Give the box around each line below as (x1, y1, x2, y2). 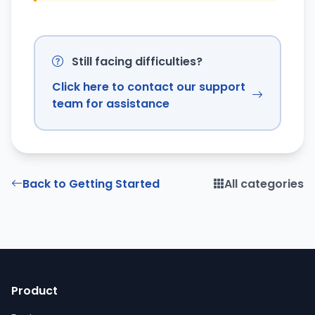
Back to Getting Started (22, 175, 160, 192)
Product (11, 282, 58, 299)
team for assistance (52, 95, 169, 112)
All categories (224, 175, 304, 192)
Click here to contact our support (52, 78, 245, 95)
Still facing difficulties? (69, 53, 202, 70)
